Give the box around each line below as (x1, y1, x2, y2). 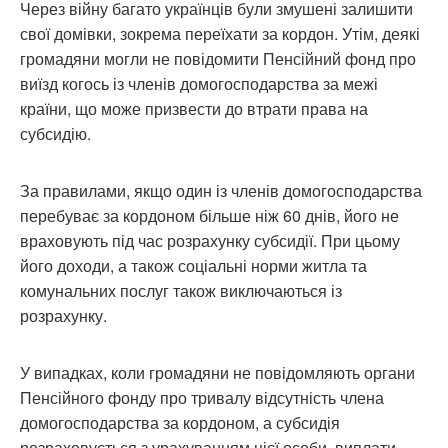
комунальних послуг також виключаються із (20, 278, 342, 302)
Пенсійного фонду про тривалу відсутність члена (20, 385, 384, 409)
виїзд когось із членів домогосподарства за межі (20, 71, 378, 95)
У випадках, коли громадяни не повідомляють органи (20, 360, 415, 384)
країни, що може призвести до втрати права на (20, 96, 368, 120)
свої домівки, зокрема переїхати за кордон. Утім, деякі (20, 21, 420, 45)
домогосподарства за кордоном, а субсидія (20, 410, 340, 434)
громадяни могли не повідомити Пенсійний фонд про (20, 46, 416, 70)
